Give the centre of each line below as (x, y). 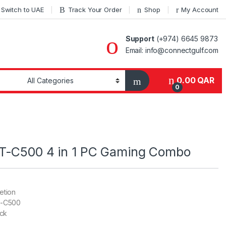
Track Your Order (95, 9)
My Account (200, 9)
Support (140, 38)
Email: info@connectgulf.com (172, 50)
